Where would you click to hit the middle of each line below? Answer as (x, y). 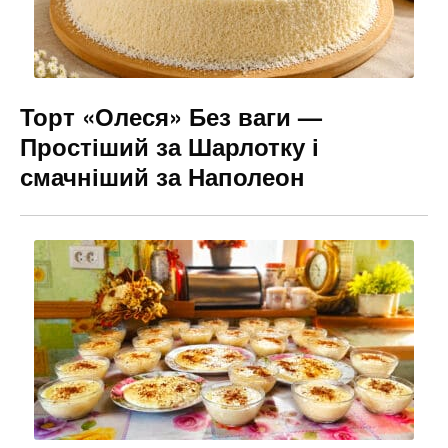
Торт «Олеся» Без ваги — (171, 115)
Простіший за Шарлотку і (169, 145)
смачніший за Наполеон (162, 175)
